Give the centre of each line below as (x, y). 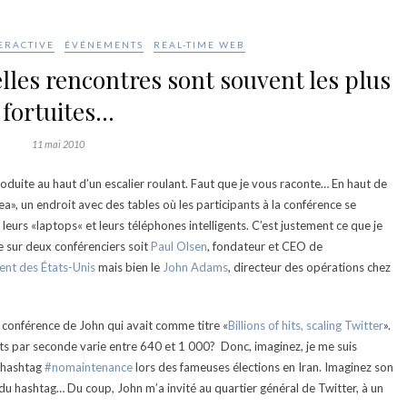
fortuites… (58, 111)
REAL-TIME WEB (199, 45)
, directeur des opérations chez (309, 267)
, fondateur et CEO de (265, 246)
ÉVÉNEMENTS (104, 45)
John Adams (195, 267)
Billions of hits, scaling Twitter (306, 325)
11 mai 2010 (58, 144)
